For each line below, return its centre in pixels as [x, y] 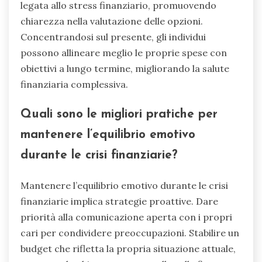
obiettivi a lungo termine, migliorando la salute [125, 68]
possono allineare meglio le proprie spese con [124, 52]
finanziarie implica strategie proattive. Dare [119, 201]
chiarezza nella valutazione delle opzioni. [112, 21]
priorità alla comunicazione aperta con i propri [126, 217]
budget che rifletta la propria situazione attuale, [128, 249]
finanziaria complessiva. [74, 84]
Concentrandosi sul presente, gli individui [113, 37]
